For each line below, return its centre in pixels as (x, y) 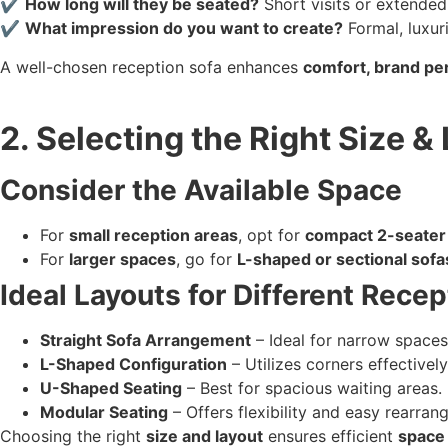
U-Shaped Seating (111, 387)
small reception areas (153, 234)
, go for (206, 258)
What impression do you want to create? (184, 28)
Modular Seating (104, 411)
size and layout (204, 435)
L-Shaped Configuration (133, 363)
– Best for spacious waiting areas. (312, 387)
